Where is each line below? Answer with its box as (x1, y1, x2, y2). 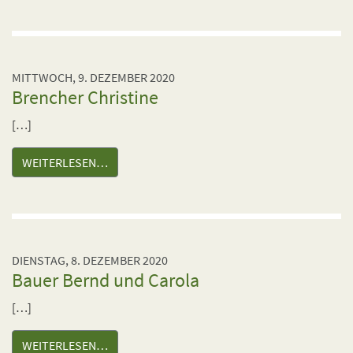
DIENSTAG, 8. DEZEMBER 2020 (12, 252, 168, 268)
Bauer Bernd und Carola (12, 268, 199, 292)
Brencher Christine (12, 85, 158, 110)
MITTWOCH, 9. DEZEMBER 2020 (12, 69, 175, 85)
